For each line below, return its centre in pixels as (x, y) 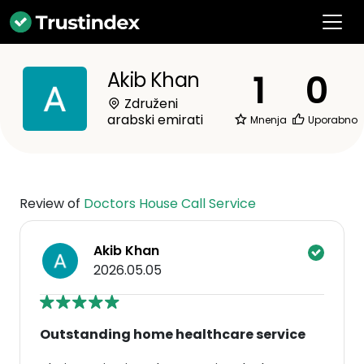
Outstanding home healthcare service (173, 334)
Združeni (149, 104)
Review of (52, 204)
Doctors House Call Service (170, 204)
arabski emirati (155, 120)
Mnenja (267, 120)
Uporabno (331, 120)
